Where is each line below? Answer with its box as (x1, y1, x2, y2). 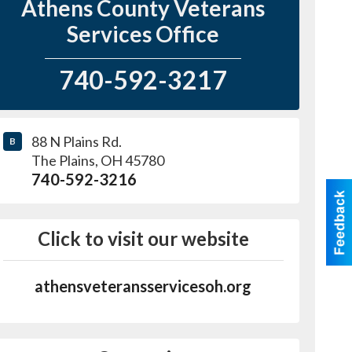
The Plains (31, 152, 95, 169)
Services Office (67, 20, 220, 47)
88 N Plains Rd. (31, 133, 122, 150)
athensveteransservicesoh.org (35, 277, 252, 295)
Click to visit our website (37, 227, 249, 250)
